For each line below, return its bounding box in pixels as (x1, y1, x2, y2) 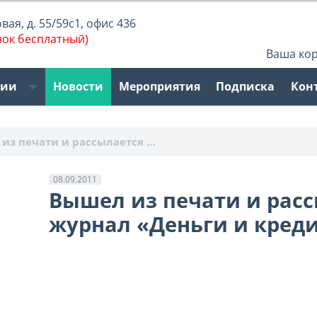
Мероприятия (119, 79, 201, 95)
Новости (52, 79, 103, 95)
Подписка (216, 79, 275, 95)
